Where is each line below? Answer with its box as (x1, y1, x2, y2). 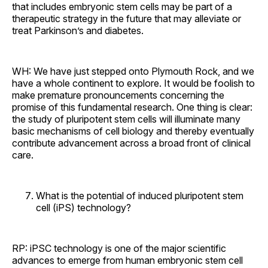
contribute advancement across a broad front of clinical (12, 136, 251, 149)
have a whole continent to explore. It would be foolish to (12, 77, 255, 89)
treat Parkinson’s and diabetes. (12, 24, 144, 36)
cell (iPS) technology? (36, 201, 131, 214)
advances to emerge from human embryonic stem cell (12, 254, 243, 266)
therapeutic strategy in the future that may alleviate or (12, 12, 241, 25)
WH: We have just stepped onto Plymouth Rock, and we (12, 65, 254, 77)
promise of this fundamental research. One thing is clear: (12, 100, 252, 113)
